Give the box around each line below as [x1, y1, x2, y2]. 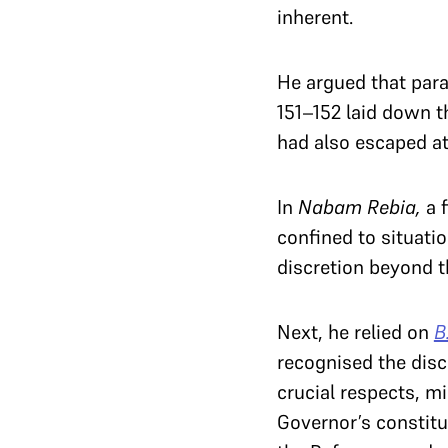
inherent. [276, 4, 358, 30]
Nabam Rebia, [297, 194, 421, 220]
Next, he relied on [276, 319, 429, 345]
